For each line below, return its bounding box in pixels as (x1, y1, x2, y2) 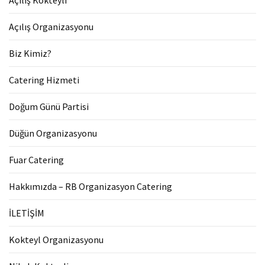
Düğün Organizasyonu (9, 127, 97, 139)
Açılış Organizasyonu (9, 20, 93, 33)
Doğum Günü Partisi (9, 100, 89, 112)
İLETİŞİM (9, 206, 44, 219)
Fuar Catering (9, 153, 64, 166)
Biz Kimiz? (9, 47, 51, 59)
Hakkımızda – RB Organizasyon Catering (9, 180, 172, 192)
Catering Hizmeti (9, 73, 79, 86)
